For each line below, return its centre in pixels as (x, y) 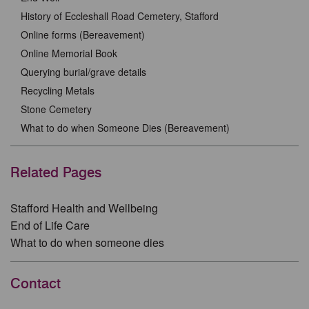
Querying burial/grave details (83, 72)
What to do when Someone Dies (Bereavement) (125, 128)
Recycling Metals (58, 90)
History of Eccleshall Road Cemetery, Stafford (120, 16)
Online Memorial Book (69, 53)
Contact (36, 283)
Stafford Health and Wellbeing (84, 208)
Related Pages (56, 173)
